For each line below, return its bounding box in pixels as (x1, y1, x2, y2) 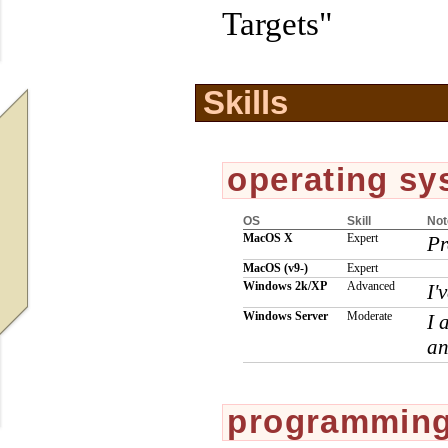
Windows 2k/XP (242, 280, 327, 294)
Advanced (346, 280, 395, 294)
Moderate (346, 310, 392, 324)
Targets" (222, 5, 333, 43)
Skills (202, 84, 288, 122)
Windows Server (242, 310, 328, 324)
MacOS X (242, 232, 293, 246)
